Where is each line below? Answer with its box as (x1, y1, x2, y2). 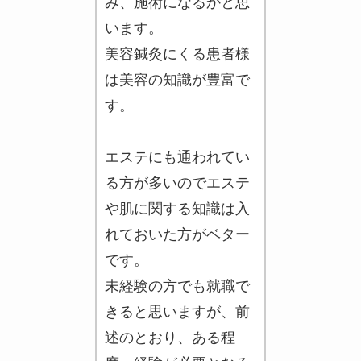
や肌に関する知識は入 (104, 201, 250, 218)
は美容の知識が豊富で (104, 72, 250, 89)
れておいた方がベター (104, 226, 250, 243)
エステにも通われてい (104, 149, 250, 166)
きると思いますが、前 (104, 304, 250, 321)
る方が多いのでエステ (104, 175, 250, 192)
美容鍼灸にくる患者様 (104, 46, 250, 63)
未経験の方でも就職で (104, 278, 250, 295)
